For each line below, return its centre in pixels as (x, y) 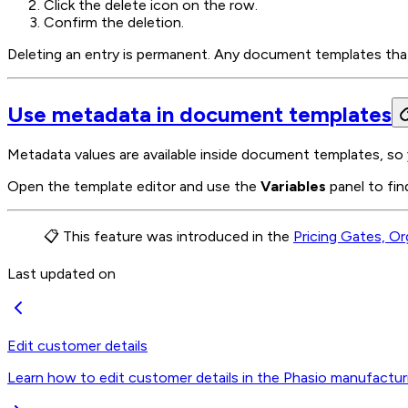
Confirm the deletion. (114, 23)
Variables (293, 187)
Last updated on (61, 274)
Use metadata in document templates (199, 115)
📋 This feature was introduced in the (168, 237)
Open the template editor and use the (134, 187)
